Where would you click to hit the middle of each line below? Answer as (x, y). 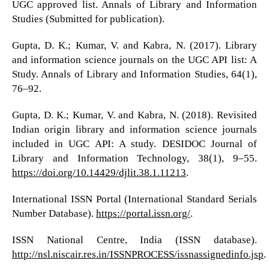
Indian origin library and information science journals (134, 130)
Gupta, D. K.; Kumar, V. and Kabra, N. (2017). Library (134, 46)
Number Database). (54, 214)
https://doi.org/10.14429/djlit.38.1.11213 (99, 173)
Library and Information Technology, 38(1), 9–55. (134, 159)
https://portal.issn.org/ (143, 214)
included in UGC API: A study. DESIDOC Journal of (134, 144)
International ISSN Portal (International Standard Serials (134, 199)
